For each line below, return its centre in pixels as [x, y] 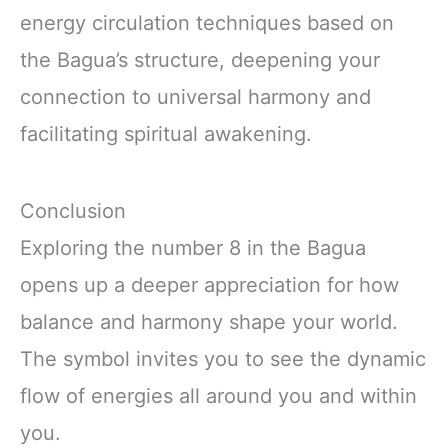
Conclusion [73, 211]
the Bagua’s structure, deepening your [200, 60]
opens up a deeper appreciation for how [209, 285]
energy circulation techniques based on [207, 23]
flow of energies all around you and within [218, 396]
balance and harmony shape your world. [209, 322]
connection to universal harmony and [195, 97]
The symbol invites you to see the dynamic [223, 359]
